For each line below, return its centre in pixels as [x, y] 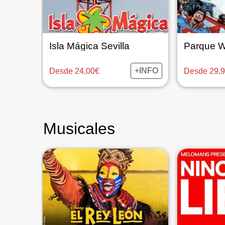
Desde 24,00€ [74, 71]
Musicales [79, 129]
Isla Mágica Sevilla [89, 46]
